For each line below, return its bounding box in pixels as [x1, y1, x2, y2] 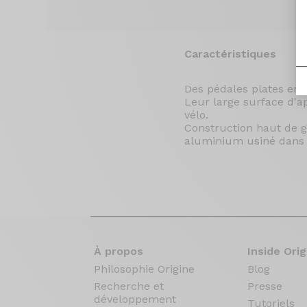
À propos [94, 245, 143, 258]
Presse [247, 280, 282, 293]
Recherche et [94, 280, 164, 293]
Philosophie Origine [94, 262, 195, 276]
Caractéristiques [184, 47, 276, 61]
